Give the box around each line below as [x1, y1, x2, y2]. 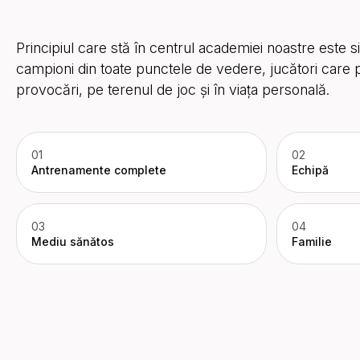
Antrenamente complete [31, 163, 166, 178]
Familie [292, 234, 333, 248]
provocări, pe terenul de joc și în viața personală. [16, 80, 329, 98]
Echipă [292, 163, 329, 178]
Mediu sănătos [31, 234, 114, 248]
